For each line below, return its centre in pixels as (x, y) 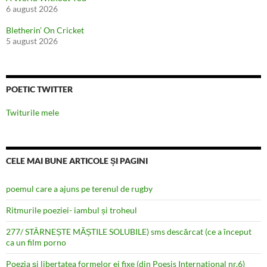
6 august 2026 (32, 9)
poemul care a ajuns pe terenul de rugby (79, 189)
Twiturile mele (32, 113)
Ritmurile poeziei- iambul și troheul (72, 210)
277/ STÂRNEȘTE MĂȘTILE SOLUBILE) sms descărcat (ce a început (129, 232)
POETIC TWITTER (39, 89)
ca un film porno (36, 243)
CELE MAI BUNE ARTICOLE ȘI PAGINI (77, 161)
